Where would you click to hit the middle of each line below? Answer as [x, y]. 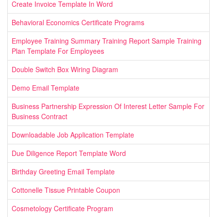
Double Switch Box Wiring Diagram [65, 69]
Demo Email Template [46, 87]
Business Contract [39, 116]
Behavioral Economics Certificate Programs [78, 22]
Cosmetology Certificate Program [62, 208]
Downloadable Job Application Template [73, 134]
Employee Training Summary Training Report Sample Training [107, 40]
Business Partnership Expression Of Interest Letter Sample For [108, 106]
